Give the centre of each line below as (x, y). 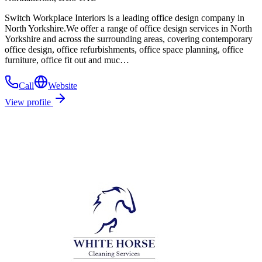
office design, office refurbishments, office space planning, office (124, 49)
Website (63, 85)
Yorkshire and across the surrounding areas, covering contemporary (129, 39)
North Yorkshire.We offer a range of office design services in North (128, 28)
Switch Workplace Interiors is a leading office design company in (125, 18)
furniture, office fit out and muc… (67, 60)
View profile (29, 102)
